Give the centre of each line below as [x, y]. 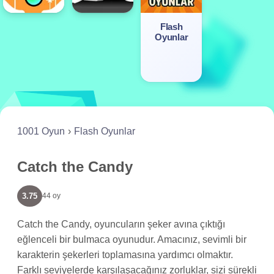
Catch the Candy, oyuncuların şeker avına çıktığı [121, 224]
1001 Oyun [41, 131]
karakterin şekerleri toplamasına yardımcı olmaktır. [125, 255]
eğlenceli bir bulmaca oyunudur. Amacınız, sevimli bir [132, 240]
